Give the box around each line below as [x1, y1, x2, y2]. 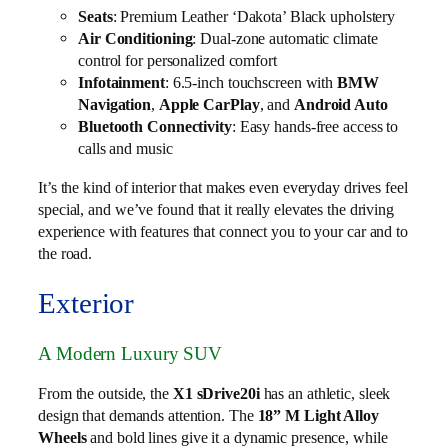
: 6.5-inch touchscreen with [164, 73, 338, 93]
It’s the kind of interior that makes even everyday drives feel [38, 177, 408, 197]
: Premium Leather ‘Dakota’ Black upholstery [112, 7, 396, 27]
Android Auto [293, 95, 388, 115]
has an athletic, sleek [259, 383, 391, 403]
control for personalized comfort [78, 51, 277, 71]
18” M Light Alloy [257, 405, 379, 425]
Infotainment [78, 73, 165, 93]
